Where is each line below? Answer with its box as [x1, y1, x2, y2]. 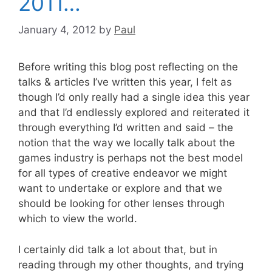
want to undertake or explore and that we [18, 182, 222, 194]
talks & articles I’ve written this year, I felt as [18, 76, 232, 88]
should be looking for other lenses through [18, 197, 225, 209]
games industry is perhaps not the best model [18, 152, 243, 164]
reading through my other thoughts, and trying [18, 258, 243, 271]
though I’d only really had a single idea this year [18, 91, 250, 103]
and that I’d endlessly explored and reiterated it [18, 106, 250, 118]
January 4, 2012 [18, 24, 96, 36]
